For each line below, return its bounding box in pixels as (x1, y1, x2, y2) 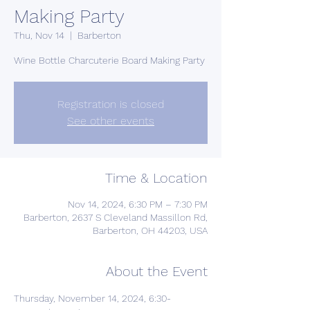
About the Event (106, 263, 208, 280)
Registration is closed (57, 98, 164, 111)
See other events (67, 114, 154, 127)
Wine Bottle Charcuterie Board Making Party (14, 55, 205, 66)
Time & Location (105, 170, 208, 186)
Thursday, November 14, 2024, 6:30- (14, 293, 174, 304)
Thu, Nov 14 (14, 30, 64, 41)
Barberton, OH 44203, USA (93, 225, 208, 236)
